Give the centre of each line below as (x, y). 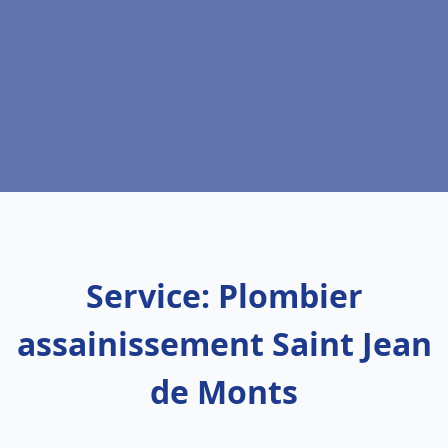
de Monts (224, 391)
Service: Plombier (224, 295)
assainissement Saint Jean (224, 343)
